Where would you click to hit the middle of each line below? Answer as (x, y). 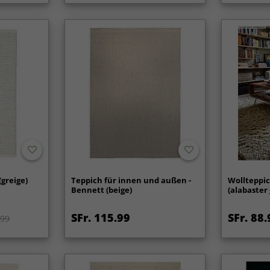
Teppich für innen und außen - (131, 181)
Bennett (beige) (102, 190)
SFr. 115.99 (101, 218)
